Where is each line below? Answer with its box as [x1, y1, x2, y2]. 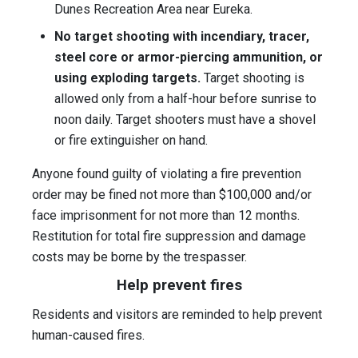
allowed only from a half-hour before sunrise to [54, 91, 316, 107]
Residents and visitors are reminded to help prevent [32, 307, 322, 323]
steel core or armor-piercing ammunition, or [54, 50, 323, 66]
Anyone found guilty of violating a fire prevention [32, 166, 301, 182]
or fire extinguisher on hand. [54, 133, 208, 149]
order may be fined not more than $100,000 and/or [32, 187, 312, 203]
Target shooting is [201, 70, 304, 86]
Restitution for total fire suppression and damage [32, 229, 306, 245]
